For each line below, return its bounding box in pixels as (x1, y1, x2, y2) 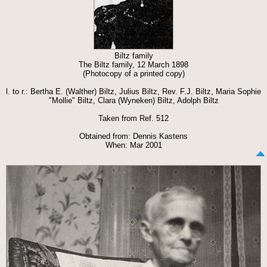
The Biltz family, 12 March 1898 (79, 60, 188, 69)
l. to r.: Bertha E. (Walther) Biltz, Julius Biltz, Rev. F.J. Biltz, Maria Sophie (6, 86, 261, 96)
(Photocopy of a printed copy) (82, 69, 185, 78)
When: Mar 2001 (105, 140, 162, 150)
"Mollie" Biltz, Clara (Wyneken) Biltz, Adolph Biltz (48, 95, 219, 105)
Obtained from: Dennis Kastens (79, 131, 188, 141)
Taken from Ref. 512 (98, 113, 169, 123)
